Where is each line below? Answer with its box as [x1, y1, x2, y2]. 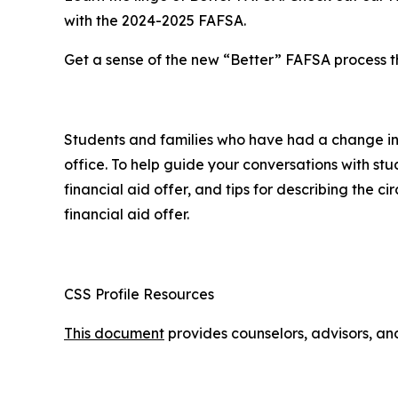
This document [64, 324, 164, 343]
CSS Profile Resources [64, 285, 214, 304]
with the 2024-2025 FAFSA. [64, 12, 246, 30]
